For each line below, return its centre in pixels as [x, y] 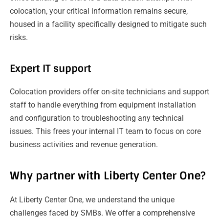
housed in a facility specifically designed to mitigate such [108, 24]
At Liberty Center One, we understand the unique [92, 199]
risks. [19, 37]
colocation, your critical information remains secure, [99, 11]
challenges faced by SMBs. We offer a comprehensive [102, 213]
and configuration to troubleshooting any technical [97, 118]
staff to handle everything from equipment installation [103, 105]
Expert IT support [50, 68]
